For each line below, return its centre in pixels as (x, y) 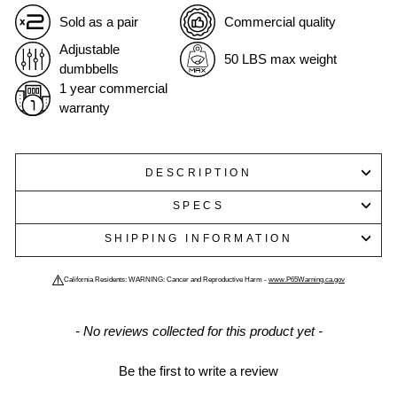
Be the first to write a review (198, 371)
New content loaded (77, 331)
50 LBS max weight (281, 60)
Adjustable (90, 50)
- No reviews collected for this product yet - (198, 331)
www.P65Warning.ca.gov (306, 280)
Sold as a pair (99, 23)
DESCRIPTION (198, 173)
